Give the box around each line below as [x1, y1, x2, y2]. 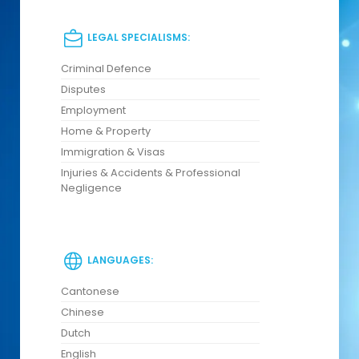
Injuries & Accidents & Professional [61, 165, 240, 179]
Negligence [61, 180, 122, 195]
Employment [61, 103, 126, 117]
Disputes [61, 82, 106, 96]
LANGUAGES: [85, 253, 153, 268]
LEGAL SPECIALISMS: [85, 30, 190, 45]
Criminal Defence [61, 61, 151, 75]
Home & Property [61, 123, 151, 138]
